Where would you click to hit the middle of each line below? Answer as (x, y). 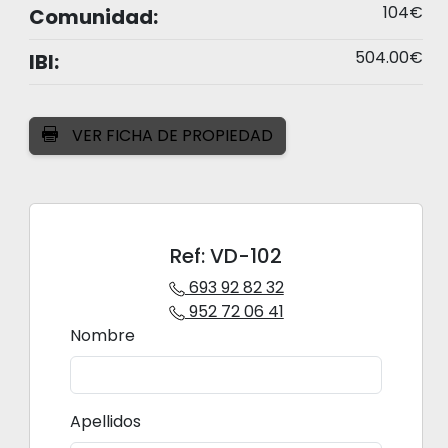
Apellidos (106, 422)
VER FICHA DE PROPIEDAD (171, 136)
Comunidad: (94, 17)
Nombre (103, 336)
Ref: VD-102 (226, 256)
